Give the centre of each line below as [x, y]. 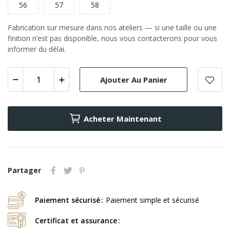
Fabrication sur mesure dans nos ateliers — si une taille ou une [112, 28]
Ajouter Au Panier [133, 79]
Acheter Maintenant [122, 119]
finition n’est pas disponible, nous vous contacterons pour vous [112, 39]
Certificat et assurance [76, 221]
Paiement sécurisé [68, 200]
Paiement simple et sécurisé [152, 200]
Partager [24, 170]
